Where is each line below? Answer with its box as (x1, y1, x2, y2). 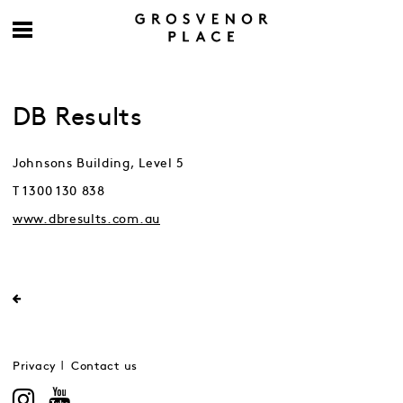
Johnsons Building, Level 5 (13, 157, 185, 169)
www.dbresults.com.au (13, 213, 160, 225)
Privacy (13, 362, 57, 372)
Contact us (70, 362, 138, 372)
